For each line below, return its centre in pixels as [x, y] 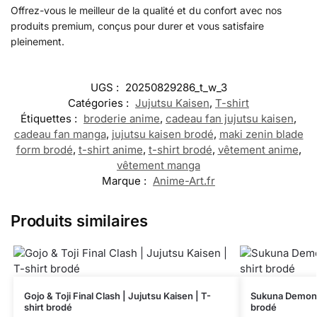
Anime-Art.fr [184, 181]
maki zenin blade [261, 134]
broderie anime [122, 119]
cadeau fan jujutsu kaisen [230, 119]
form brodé [44, 150]
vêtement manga [158, 166]
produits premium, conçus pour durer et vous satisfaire [137, 25]
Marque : [126, 181]
